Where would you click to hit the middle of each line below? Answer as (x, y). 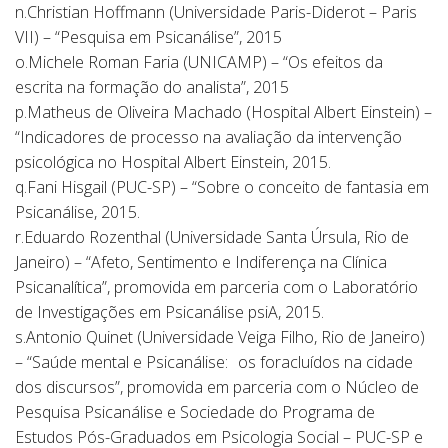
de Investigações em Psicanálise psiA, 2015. (169, 312)
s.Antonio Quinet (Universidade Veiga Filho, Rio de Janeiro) (220, 337)
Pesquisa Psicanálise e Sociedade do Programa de (195, 412)
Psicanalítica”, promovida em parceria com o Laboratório (216, 287)
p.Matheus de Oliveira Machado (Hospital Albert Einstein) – (223, 112)
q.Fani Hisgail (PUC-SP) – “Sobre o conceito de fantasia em (222, 187)
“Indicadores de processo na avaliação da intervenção (208, 137)
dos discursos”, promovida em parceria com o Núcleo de (217, 387)
